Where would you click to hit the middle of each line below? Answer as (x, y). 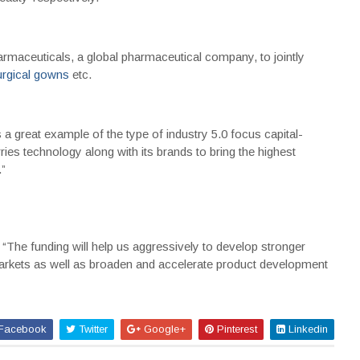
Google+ (163, 329)
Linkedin (306, 329)
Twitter (91, 329)
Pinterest (235, 329)
